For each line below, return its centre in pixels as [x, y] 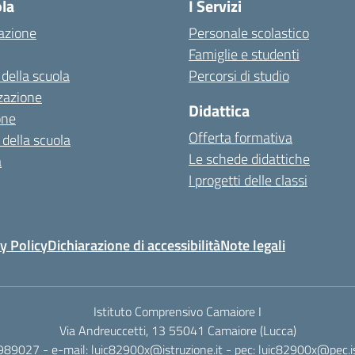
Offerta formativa [240, 137]
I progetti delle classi [248, 180]
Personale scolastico [249, 33]
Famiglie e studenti [244, 54]
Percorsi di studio [239, 76]
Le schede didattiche [249, 159]
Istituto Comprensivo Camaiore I [177, 311]
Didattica [219, 111]
